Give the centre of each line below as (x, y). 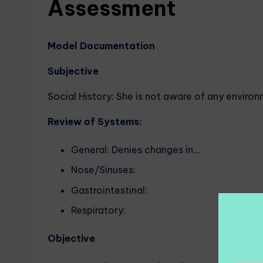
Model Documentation (101, 46)
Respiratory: (98, 210)
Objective (94, 239)
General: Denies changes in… (135, 150)
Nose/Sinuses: (103, 170)
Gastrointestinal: (109, 190)
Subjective (73, 71)
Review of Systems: (95, 122)
